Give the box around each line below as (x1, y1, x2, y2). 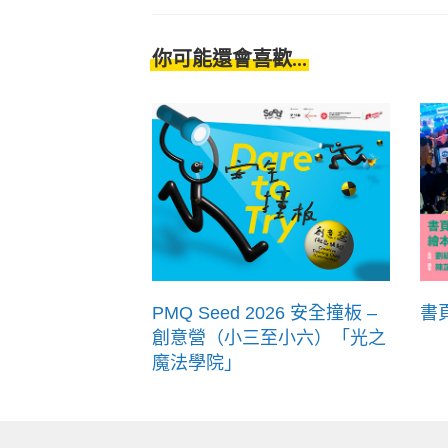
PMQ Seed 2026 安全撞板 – (152, 303, 377, 324)
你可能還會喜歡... (152, 46, 307, 71)
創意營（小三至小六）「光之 (152, 328, 386, 349)
